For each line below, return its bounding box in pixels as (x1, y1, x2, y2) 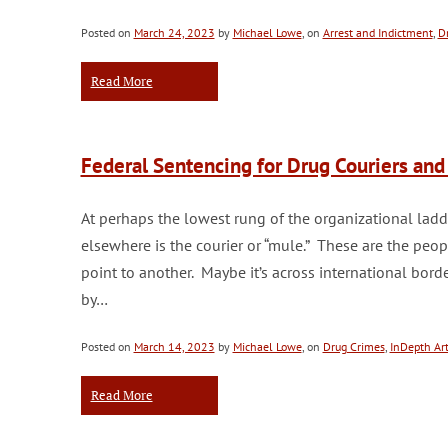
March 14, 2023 (133, 339, 215, 354)
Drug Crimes (322, 339, 385, 354)
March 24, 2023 (133, 25, 215, 40)
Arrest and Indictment (322, 25, 433, 40)
